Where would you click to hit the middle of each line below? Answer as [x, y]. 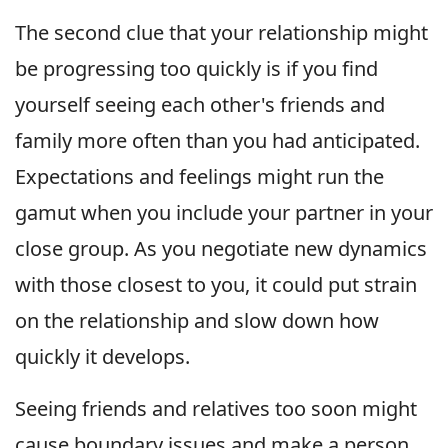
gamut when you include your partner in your [224, 212]
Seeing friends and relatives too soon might [216, 408]
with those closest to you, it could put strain [216, 284]
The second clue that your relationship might [221, 32]
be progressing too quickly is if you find [196, 68]
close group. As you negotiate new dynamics [221, 248]
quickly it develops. [102, 356]
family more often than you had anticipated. [217, 140]
